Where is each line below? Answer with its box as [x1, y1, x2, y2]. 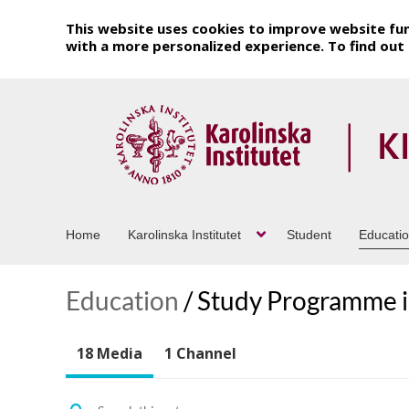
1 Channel [164, 342, 236, 363]
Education [66, 284, 179, 316]
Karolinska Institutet [128, 226, 241, 242]
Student [287, 226, 331, 242]
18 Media [77, 342, 142, 363]
